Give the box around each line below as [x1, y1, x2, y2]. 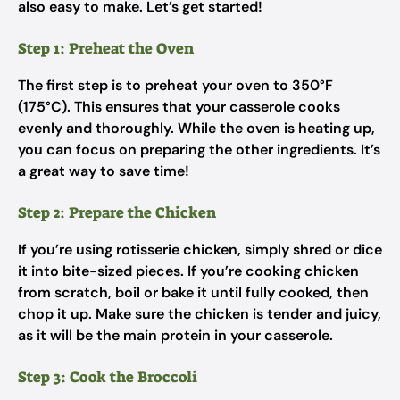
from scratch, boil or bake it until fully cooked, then [18, 283, 369, 302]
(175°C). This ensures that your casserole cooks [18, 97, 340, 116]
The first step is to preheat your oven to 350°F [18, 76, 333, 95]
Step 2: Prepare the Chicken [18, 203, 216, 222]
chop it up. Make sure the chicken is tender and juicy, [18, 304, 381, 323]
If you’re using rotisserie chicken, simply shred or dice [18, 240, 382, 259]
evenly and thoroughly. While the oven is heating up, [18, 119, 375, 137]
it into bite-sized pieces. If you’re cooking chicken [18, 262, 359, 280]
